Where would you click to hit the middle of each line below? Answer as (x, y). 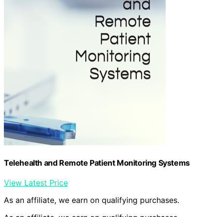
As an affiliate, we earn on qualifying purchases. (92, 200)
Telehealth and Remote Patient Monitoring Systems (97, 163)
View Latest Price (36, 182)
